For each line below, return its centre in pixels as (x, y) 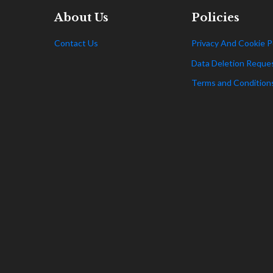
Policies (215, 18)
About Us (81, 18)
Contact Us (76, 43)
